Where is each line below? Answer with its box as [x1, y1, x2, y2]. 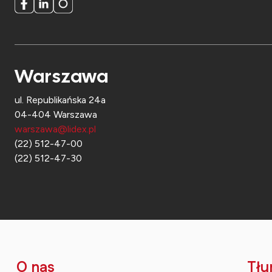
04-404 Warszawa [15, 109, 97, 121]
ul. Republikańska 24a [15, 94, 106, 106]
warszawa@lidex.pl [15, 123, 96, 135]
